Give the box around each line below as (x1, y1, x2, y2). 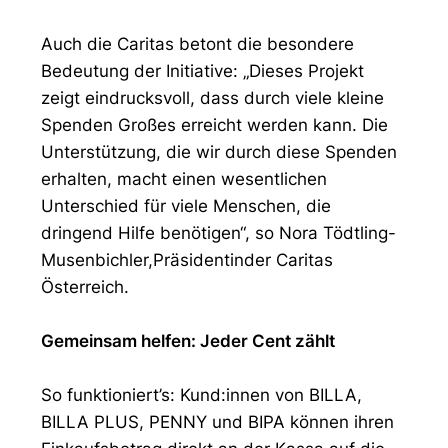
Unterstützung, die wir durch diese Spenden (41, 142, 397, 162)
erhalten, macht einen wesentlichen (41, 169, 327, 189)
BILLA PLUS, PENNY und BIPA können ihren (41, 412, 394, 432)
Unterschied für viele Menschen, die (41, 196, 331, 216)
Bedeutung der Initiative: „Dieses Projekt (41, 61, 364, 81)
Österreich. (41, 277, 129, 297)
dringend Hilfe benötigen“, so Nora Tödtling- (41, 223, 396, 243)
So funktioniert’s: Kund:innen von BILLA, (41, 385, 362, 405)
